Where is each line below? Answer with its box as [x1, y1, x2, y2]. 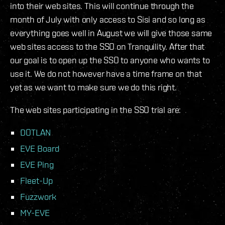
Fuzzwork [20, 191, 56, 202]
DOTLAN [20, 127, 51, 138]
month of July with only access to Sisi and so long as [10, 14, 205, 25]
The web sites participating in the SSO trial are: [10, 104, 181, 116]
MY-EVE [20, 207, 50, 218]
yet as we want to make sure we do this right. [10, 82, 177, 93]
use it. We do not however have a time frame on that [10, 68, 202, 79]
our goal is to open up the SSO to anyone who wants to [10, 55, 210, 66]
